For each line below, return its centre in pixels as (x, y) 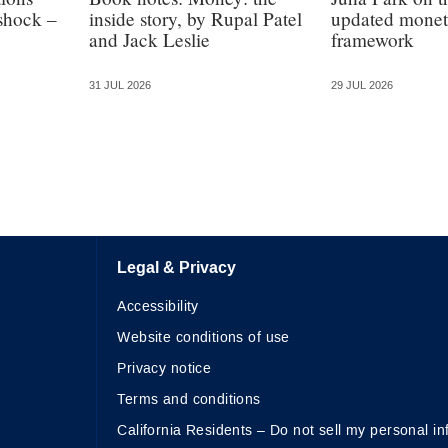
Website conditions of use (203, 338)
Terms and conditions (189, 400)
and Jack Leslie (150, 40)
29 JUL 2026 (361, 85)
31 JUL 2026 (120, 85)
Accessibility (158, 307)
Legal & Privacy (177, 268)
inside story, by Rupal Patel (196, 19)
